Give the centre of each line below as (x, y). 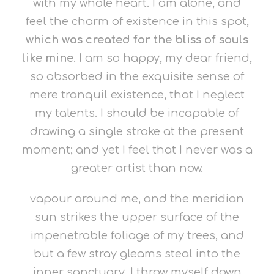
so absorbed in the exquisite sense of (137, 76)
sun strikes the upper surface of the (137, 217)
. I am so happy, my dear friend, (163, 58)
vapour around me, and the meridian (137, 199)
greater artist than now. (137, 168)
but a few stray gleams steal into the (137, 254)
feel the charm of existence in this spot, (137, 21)
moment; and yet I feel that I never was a (137, 150)
